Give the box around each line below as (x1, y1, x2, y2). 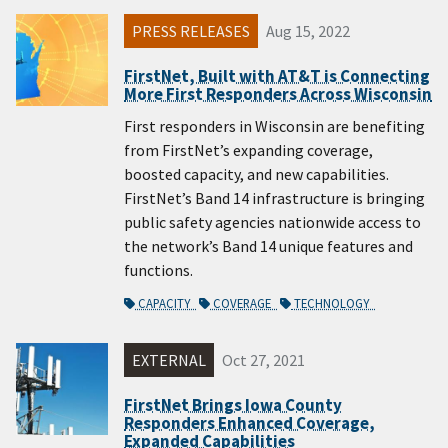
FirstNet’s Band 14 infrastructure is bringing (124, 188, 425, 209)
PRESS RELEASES (132, 21, 250, 42)
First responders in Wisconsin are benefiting (124, 116, 425, 137)
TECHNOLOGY (291, 295, 375, 312)
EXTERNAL (132, 350, 206, 371)
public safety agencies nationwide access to (124, 212, 421, 233)
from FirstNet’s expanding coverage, (124, 140, 373, 161)
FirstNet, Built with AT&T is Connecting (124, 64, 430, 87)
